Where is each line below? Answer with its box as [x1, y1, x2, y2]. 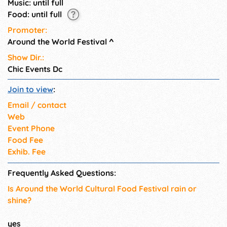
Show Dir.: [8, 52, 44, 63]
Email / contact [8, 100, 66, 110]
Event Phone [8, 123, 55, 134]
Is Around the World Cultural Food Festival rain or [8, 183, 197, 194]
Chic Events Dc [8, 64, 62, 74]
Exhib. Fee [8, 146, 46, 157]
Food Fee [8, 135, 43, 145]
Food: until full [8, 9, 64, 19]
